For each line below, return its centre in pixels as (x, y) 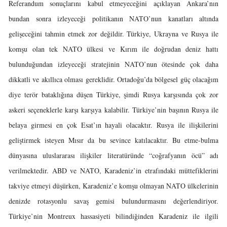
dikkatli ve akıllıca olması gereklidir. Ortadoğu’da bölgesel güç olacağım (113, 79)
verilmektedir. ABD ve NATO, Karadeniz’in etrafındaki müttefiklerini (113, 171)
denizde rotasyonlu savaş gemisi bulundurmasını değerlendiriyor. (113, 201)
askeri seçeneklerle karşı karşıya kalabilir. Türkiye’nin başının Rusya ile (113, 110)
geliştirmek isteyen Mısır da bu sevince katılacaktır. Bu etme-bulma (113, 140)
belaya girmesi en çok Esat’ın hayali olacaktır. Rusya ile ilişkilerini (113, 125)
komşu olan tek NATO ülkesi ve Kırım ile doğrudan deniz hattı (113, 49)
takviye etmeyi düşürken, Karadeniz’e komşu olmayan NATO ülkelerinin (113, 186)
